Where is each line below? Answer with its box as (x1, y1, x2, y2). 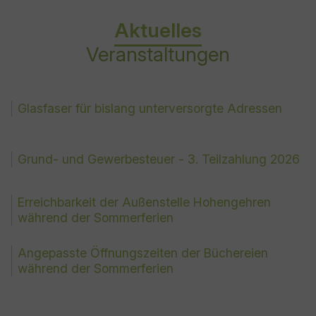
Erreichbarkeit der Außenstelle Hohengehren (18, 195, 271, 209)
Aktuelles (114, 18, 202, 42)
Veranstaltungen (86, 42, 230, 66)
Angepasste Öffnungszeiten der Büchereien (18, 245, 268, 260)
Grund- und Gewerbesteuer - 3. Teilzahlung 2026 (18, 152, 300, 166)
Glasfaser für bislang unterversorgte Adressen (18, 101, 282, 116)
